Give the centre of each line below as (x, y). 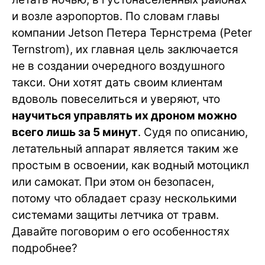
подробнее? (45, 248)
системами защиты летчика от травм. (115, 215)
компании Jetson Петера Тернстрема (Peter (132, 33)
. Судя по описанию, (193, 132)
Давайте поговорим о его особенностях (121, 232)
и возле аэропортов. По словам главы (116, 16)
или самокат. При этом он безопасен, (113, 182)
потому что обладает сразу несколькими (124, 198)
